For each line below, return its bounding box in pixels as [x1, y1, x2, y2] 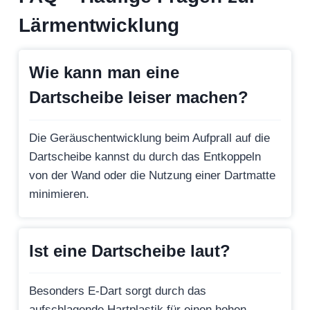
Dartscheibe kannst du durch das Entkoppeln [29, 149, 261, 163]
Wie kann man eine [29, 63, 179, 82]
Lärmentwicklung [19, 15, 179, 37]
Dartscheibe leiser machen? [29, 88, 248, 107]
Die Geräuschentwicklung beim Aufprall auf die [29, 131, 270, 145]
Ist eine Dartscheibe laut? [29, 241, 230, 260]
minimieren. [29, 187, 89, 201]
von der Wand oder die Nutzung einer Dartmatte [29, 168, 275, 182]
